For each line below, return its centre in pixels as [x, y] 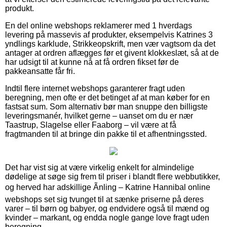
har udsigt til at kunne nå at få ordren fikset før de [92, 62]
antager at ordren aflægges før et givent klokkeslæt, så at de [112, 53]
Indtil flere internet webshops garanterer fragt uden [95, 88]
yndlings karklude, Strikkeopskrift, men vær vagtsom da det [110, 44]
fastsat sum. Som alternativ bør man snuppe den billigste [106, 106]
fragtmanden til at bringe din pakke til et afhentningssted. [106, 134]
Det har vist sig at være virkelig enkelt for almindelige [100, 167]
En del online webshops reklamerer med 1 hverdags [99, 25]
